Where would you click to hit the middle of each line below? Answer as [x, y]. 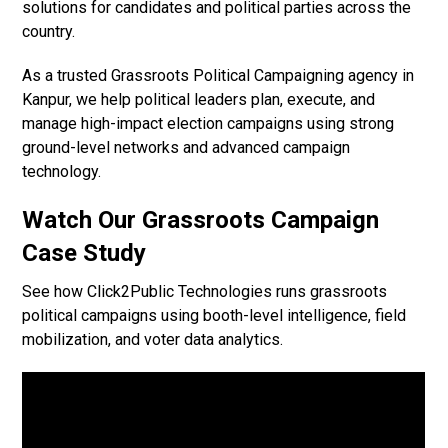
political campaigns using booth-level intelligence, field [214, 316]
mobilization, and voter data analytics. [153, 340]
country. [49, 32]
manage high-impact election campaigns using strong [208, 124]
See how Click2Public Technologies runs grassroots [205, 292]
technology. [62, 172]
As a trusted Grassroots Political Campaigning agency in [218, 76]
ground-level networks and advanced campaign [186, 148]
